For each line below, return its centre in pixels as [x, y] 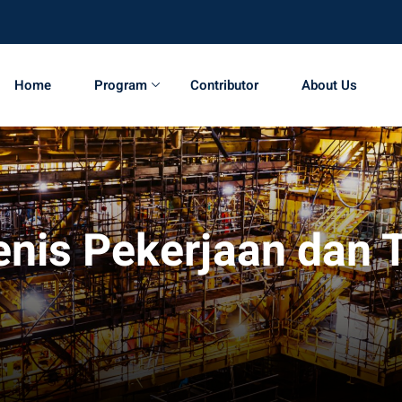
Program [121, 85]
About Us [329, 85]
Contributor [224, 85]
